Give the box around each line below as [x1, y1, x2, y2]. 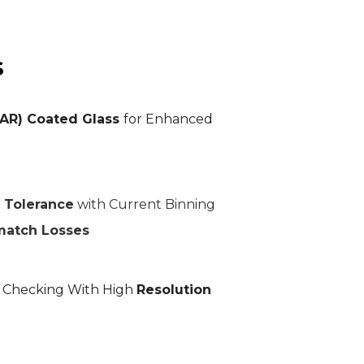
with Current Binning [74, 197, 215, 213]
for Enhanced [123, 111, 213, 128]
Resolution [136, 282, 211, 298]
